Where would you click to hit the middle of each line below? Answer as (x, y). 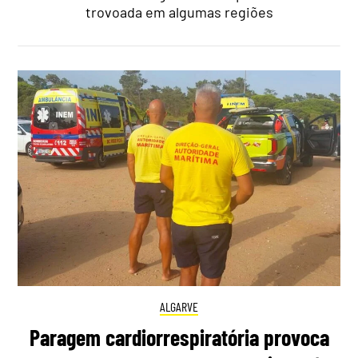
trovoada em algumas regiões (179, 12)
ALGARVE (179, 306)
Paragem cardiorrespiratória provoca (179, 338)
